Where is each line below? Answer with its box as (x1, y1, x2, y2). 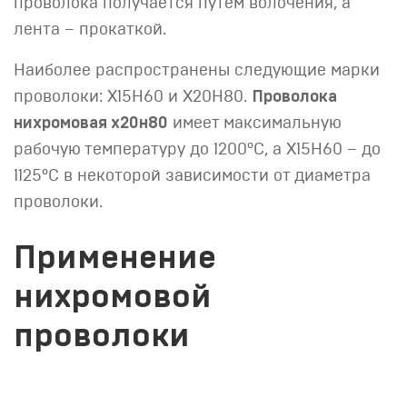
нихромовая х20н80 (14, 115, 168, 132)
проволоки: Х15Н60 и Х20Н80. (14, 89, 252, 105)
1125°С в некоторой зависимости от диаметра (14, 168, 371, 184)
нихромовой (14, 281, 212, 313)
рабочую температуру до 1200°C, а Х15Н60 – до (14, 142, 381, 158)
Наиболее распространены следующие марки (14, 63, 380, 79)
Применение (14, 242, 216, 274)
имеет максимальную (168, 115, 342, 132)
